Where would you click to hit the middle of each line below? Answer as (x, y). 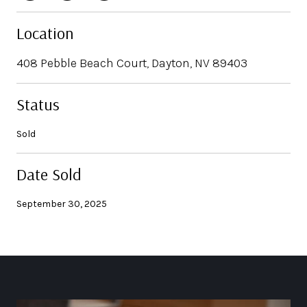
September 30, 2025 (62, 204)
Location (45, 33)
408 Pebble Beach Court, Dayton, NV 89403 (132, 63)
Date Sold (49, 174)
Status (38, 104)
